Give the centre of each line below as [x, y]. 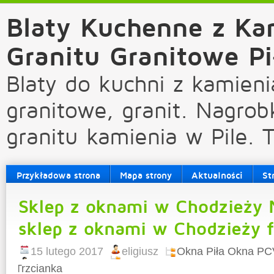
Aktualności [217, 175]
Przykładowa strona [58, 175]
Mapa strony [146, 175]
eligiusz [140, 251]
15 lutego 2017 [67, 251]
